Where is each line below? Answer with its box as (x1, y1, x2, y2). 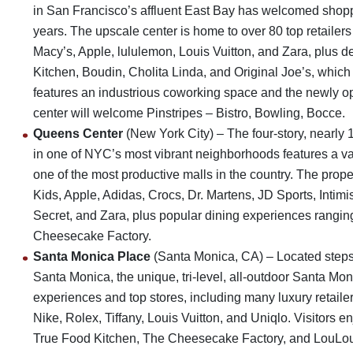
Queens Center (33, 127, 124, 141)
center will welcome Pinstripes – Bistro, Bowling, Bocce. (33, 106, 349, 121)
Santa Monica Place (33, 250, 154, 264)
